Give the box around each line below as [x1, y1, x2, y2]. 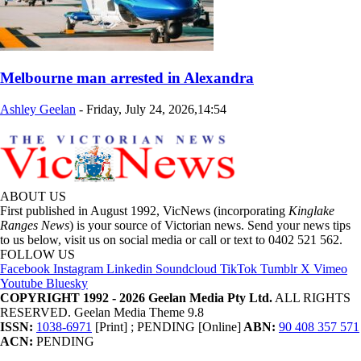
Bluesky [46, 276, 88, 290]
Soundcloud [156, 261, 217, 276]
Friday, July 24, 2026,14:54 [86, 102, 226, 116]
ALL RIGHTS [272, 290, 351, 305]
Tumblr [260, 261, 297, 276]
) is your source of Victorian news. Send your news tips [69, 218, 351, 232]
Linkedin [106, 261, 152, 276]
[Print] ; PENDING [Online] [92, 319, 241, 334]
